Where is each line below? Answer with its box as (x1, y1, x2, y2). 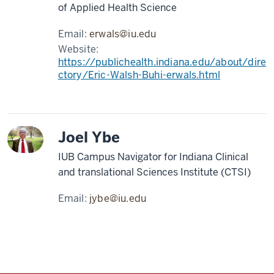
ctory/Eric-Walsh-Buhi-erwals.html (57, 68, 221, 81)
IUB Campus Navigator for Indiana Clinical (57, 150, 248, 163)
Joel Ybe (57, 128, 120, 147)
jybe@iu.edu (89, 192, 147, 205)
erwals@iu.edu (89, 28, 157, 40)
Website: (57, 43, 99, 56)
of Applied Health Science (57, 1, 177, 14)
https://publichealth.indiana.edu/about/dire (57, 56, 267, 68)
